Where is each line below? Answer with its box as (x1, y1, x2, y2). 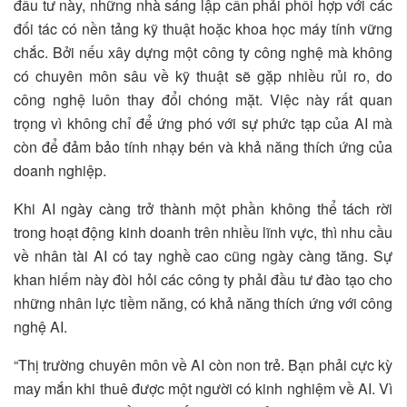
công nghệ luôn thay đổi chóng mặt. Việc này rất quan (14, 88, 392, 110)
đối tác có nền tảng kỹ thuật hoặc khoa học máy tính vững (14, 17, 392, 39)
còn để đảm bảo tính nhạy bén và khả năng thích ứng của (14, 135, 392, 157)
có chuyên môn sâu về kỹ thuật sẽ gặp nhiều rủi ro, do (14, 65, 392, 86)
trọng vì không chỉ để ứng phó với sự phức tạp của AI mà (14, 112, 392, 134)
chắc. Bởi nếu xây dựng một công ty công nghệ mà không (14, 41, 392, 63)
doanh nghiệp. (14, 159, 106, 181)
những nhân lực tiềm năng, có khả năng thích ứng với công (14, 292, 392, 313)
